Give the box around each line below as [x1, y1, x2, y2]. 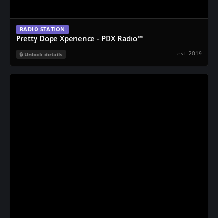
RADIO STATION [20, 25, 65, 33]
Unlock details [24, 50, 62, 58]
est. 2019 [177, 49, 202, 57]
